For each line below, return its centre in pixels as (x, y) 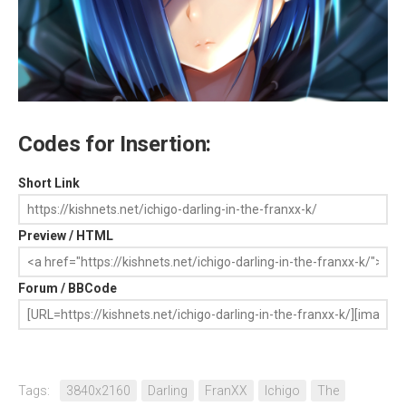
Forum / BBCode (68, 288)
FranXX (226, 390)
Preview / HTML (66, 235)
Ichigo (282, 390)
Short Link (49, 183)
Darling (168, 390)
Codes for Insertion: (115, 144)
